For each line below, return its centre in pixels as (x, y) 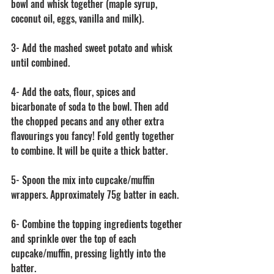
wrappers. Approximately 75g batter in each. (95, 194)
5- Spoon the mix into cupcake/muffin (84, 180)
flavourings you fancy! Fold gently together (94, 136)
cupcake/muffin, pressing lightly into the (90, 253)
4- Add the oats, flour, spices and (75, 92)
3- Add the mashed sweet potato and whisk (93, 48)
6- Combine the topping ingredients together (98, 224)
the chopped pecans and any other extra (89, 121)
